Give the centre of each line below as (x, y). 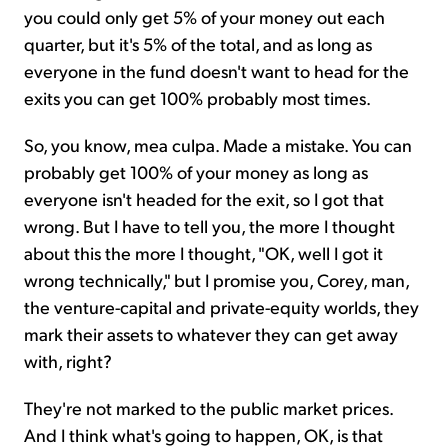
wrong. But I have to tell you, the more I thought (209, 225)
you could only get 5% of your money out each (204, 16)
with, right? (68, 360)
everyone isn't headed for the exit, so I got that (204, 198)
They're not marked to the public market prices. (208, 407)
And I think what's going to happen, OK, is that (203, 434)
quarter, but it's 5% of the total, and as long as (198, 43)
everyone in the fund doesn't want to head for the (216, 70)
